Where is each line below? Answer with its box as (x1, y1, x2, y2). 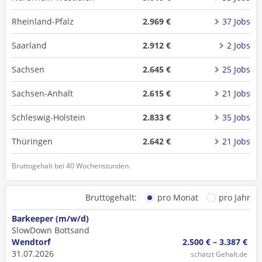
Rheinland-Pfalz (12, 16, 74, 27)
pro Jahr (219, 192, 250, 203)
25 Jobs (222, 64, 250, 75)
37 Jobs (222, 16, 250, 27)
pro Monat (157, 192, 198, 203)
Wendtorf (12, 236, 50, 247)
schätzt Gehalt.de (191, 249, 247, 259)
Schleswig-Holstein (12, 112, 85, 123)
